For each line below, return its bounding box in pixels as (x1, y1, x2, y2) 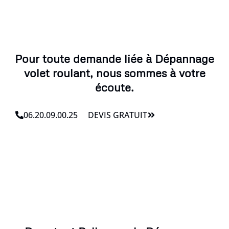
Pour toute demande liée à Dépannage (15, 51, 214, 65)
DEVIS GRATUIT (88, 109, 147, 121)
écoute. (95, 80, 134, 94)
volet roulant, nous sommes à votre (24, 65, 205, 80)
